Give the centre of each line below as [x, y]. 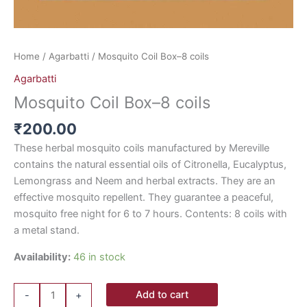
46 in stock [99, 257]
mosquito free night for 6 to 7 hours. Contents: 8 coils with [150, 214]
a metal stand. [47, 231]
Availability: [42, 257]
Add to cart [162, 294]
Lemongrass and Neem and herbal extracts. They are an [145, 181]
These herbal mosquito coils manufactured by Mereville [142, 148]
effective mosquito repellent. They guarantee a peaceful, [144, 198]
